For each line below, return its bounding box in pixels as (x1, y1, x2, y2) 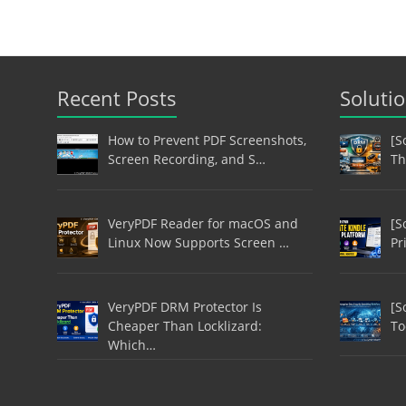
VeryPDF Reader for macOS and (107, 214, 298, 232)
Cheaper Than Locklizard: (107, 316, 262, 334)
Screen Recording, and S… (107, 150, 266, 169)
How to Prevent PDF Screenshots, (107, 131, 306, 150)
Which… (107, 335, 156, 353)
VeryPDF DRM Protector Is (107, 297, 262, 315)
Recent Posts (57, 84, 177, 112)
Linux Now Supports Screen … (107, 233, 289, 251)
